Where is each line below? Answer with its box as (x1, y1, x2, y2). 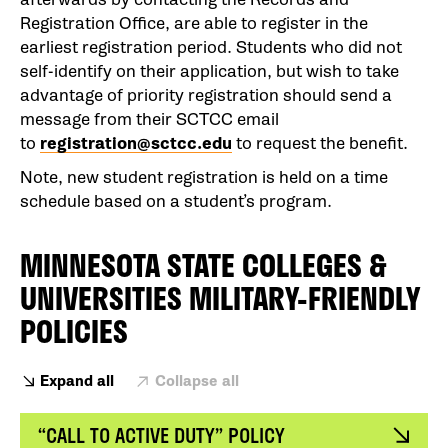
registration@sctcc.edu (40, 133, 232, 154)
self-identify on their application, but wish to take (20, 61, 399, 82)
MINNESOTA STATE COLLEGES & (20, 242, 386, 288)
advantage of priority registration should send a (20, 85, 392, 106)
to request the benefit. (232, 133, 412, 154)
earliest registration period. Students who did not (20, 37, 402, 58)
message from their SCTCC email (20, 109, 279, 130)
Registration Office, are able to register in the (20, 13, 368, 34)
